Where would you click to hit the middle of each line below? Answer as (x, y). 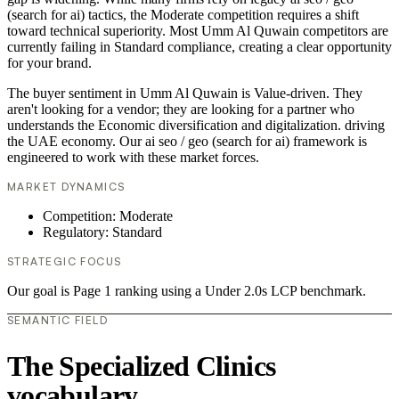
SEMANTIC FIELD (58, 321)
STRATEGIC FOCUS (65, 262)
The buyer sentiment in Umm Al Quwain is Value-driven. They (185, 94)
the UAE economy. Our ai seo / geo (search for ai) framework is (187, 142)
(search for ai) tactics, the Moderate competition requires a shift (183, 15)
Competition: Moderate (108, 216)
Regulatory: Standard (102, 232)
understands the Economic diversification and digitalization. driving (196, 126)
